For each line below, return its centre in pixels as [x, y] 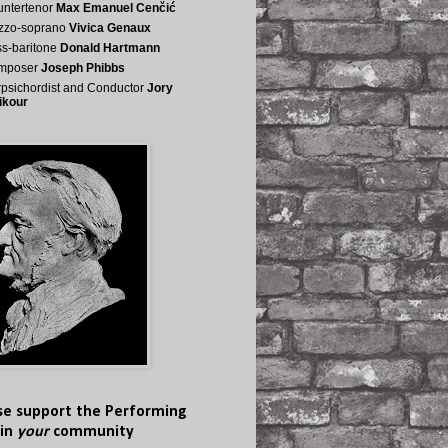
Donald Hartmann [110, 48]
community [91, 432]
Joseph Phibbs [83, 68]
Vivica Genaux [110, 28]
